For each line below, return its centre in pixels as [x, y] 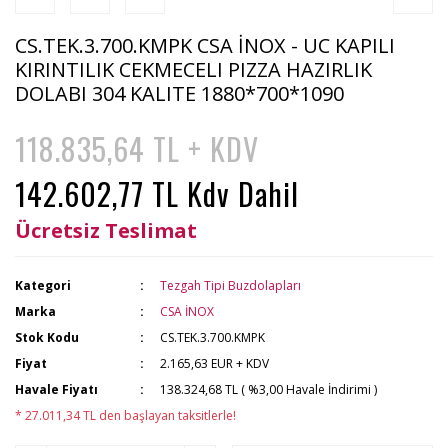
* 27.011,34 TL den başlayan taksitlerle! [125, 415]
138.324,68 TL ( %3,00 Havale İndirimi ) [269, 389]
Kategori [43, 285]
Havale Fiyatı [56, 389]
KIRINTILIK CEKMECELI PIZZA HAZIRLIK [193, 69]
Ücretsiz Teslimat [106, 230]
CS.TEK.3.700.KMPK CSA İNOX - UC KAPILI [205, 45]
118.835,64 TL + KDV [137, 148]
